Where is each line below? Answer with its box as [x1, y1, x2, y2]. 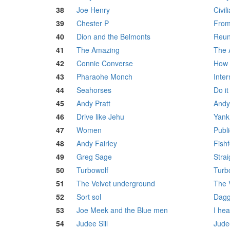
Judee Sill [76, 218, 108, 229]
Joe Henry [76, 5, 110, 15]
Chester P [76, 18, 109, 29]
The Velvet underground [76, 178, 155, 189]
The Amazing [76, 45, 120, 55]
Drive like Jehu [76, 111, 124, 122]
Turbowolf [76, 165, 108, 176]
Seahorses [76, 85, 111, 95]
